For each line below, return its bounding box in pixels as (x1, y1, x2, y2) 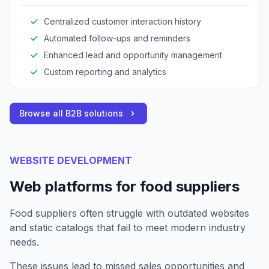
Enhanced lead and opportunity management (44, 49, 222, 60)
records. (50, 8, 83, 19)
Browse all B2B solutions (19, 107, 123, 118)
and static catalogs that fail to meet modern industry (10, 221, 246, 234)
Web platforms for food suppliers (10, 177, 240, 195)
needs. (10, 235, 39, 248)
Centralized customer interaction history (44, 16, 201, 26)
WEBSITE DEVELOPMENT (10, 154, 132, 166)
